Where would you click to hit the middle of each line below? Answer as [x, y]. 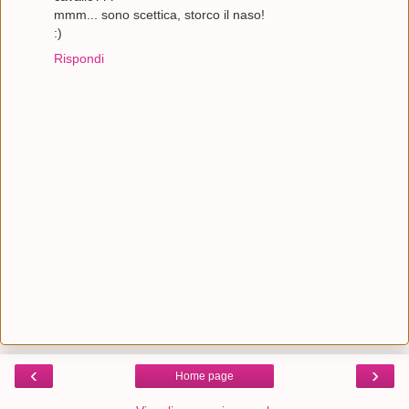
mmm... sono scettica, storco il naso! [159, 15]
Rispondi [79, 59]
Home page [204, 377]
